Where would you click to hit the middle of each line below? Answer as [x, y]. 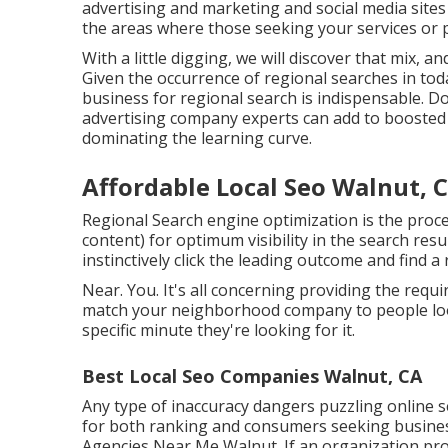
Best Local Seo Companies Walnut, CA [252, 376]
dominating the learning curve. [197, 138]
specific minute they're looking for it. [218, 330]
